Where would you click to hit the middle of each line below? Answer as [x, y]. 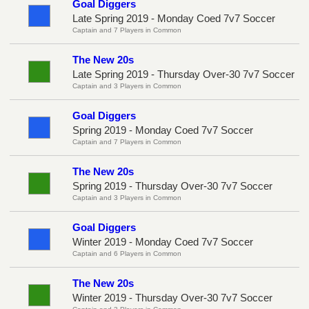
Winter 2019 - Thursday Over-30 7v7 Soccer [172, 297]
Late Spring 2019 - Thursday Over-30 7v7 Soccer [183, 74]
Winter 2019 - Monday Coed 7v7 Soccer [163, 241]
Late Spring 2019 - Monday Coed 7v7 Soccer [174, 18]
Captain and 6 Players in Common [127, 253]
